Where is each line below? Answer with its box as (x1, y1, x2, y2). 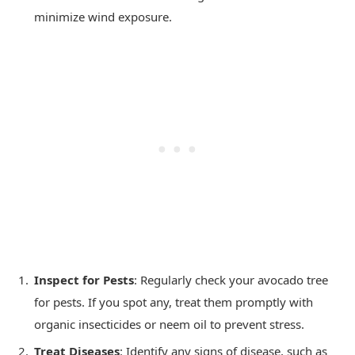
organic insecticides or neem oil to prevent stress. (34, 315, 304, 332)
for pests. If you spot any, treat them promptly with (34, 293, 313, 310)
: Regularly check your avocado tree (134, 271, 328, 288)
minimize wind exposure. (34, 8, 172, 25)
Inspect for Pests (34, 271, 134, 288)
